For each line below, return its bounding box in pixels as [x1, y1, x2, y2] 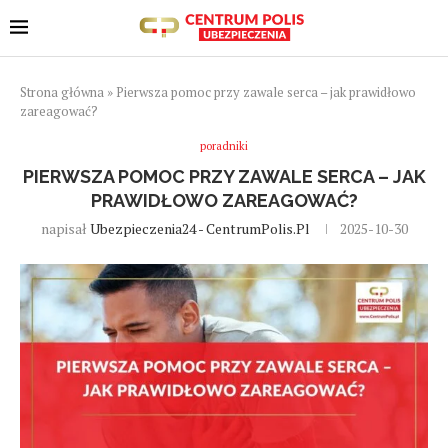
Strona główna [20, 83, 104, 102]
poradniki [200, 139, 248, 154]
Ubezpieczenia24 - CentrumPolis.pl [89, 219, 310, 239]
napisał [40, 219, 90, 239]
